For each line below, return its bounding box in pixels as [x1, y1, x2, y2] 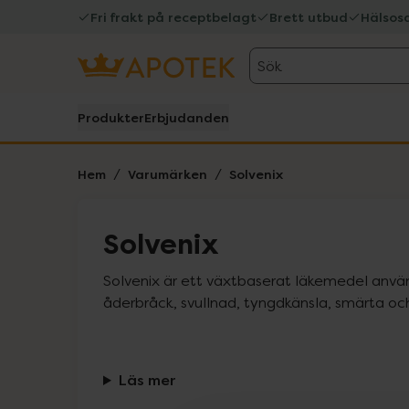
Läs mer [118, 370, 176, 390]
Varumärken [128, 165, 207, 183]
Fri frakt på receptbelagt [90, 8, 257, 26]
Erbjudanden [144, 109, 229, 126]
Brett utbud [269, 8, 348, 26]
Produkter [78, 109, 144, 126]
